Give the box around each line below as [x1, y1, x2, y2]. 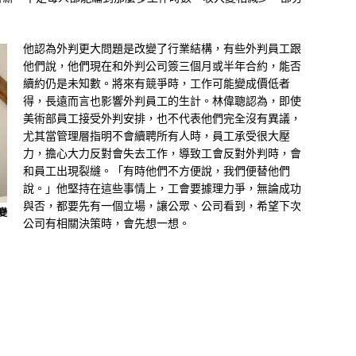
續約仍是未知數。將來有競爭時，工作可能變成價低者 [23, 75, 290, 91]
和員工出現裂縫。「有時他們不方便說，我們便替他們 [23, 163, 290, 179]
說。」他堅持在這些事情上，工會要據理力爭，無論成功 [23, 180, 301, 196]
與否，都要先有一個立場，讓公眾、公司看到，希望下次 [23, 198, 301, 214]
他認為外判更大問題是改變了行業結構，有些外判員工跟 [23, 41, 301, 56]
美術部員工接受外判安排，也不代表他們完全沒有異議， [23, 110, 301, 126]
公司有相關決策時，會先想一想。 [23, 215, 190, 231]
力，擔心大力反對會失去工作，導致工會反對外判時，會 [23, 145, 301, 161]
